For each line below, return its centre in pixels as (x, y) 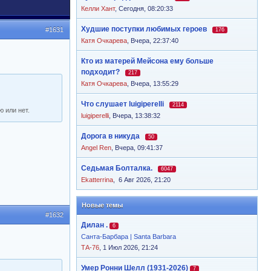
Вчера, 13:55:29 (155, 83)
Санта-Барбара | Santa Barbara (129, 237)
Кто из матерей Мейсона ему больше (147, 61)
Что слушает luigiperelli (122, 104)
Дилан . (94, 225)
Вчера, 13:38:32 (136, 116)
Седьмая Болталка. (117, 168)
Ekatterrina (97, 180)
